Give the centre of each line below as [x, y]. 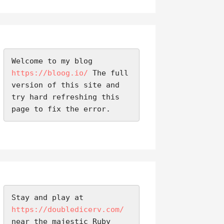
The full [108, 73]
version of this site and [65, 85]
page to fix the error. [61, 109]
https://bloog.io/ [49, 73]
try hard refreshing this [65, 97]
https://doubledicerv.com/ [67, 210]
